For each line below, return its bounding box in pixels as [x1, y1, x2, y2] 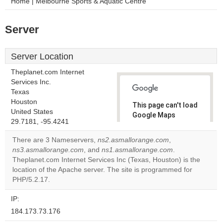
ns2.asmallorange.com [98, 136, 169, 144]
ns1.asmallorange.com [102, 146, 173, 154]
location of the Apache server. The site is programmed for [12, 166, 192, 173]
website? [139, 160, 165, 166]
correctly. [132, 121, 165, 129]
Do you [139, 143, 158, 150]
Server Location [11, 52, 73, 61]
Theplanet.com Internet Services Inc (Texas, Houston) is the [12, 156, 200, 164]
